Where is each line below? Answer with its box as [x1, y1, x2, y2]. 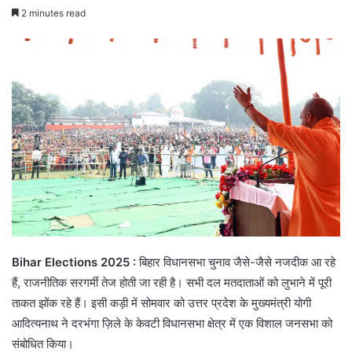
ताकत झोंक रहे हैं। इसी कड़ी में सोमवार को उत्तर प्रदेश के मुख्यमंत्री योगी [12, 295, 311, 310]
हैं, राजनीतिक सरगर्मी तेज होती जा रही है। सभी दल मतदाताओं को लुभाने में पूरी [12, 274, 332, 290]
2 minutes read [19, 7, 86, 19]
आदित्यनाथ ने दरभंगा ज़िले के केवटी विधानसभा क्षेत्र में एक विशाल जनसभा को [12, 315, 332, 331]
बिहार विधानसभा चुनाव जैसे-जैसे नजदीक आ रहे [139, 254, 335, 269]
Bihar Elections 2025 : [12, 254, 139, 269]
